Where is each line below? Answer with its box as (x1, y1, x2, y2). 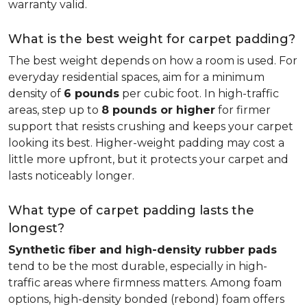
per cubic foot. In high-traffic (119, 87, 279, 100)
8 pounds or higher (101, 103, 215, 116)
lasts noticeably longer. (8, 169, 134, 182)
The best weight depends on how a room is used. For (8, 54, 297, 67)
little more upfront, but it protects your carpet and (8, 153, 288, 166)
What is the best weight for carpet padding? (8, 32, 295, 47)
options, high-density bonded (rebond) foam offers (8, 293, 284, 306)
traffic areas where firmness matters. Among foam (8, 276, 282, 289)
